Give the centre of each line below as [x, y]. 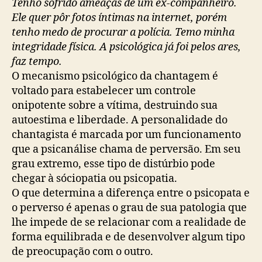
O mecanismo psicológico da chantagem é [115, 76]
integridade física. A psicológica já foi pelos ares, [126, 47]
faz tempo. [37, 61]
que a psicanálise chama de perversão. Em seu [126, 149]
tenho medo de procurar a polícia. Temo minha [123, 32]
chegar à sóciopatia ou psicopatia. [94, 178]
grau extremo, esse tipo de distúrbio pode [113, 164]
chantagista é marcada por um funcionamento [126, 135]
